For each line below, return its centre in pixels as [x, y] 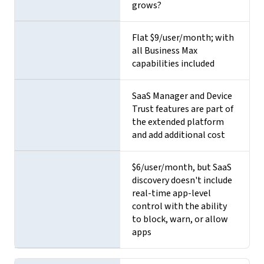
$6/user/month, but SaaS [182, 167]
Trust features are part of [183, 109]
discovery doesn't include [182, 180]
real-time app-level [172, 193]
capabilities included [174, 63]
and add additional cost [179, 135]
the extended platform [178, 122]
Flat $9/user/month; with [183, 37]
